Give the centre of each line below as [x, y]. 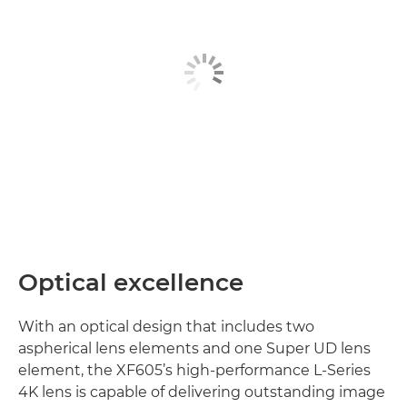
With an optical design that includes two [166, 327]
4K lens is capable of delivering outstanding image [202, 392]
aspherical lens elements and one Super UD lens [194, 348]
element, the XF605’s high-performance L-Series [194, 370]
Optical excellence [131, 283]
